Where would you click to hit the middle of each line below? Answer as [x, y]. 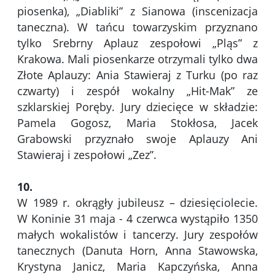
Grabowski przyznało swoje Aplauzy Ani [137, 139]
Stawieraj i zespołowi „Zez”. [87, 155]
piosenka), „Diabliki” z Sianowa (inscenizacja [137, 11]
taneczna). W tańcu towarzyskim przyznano [137, 27]
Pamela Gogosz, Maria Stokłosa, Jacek [137, 123]
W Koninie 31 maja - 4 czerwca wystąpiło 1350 [137, 219]
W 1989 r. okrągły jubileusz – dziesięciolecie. [137, 203]
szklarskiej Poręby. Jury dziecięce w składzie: [137, 107]
